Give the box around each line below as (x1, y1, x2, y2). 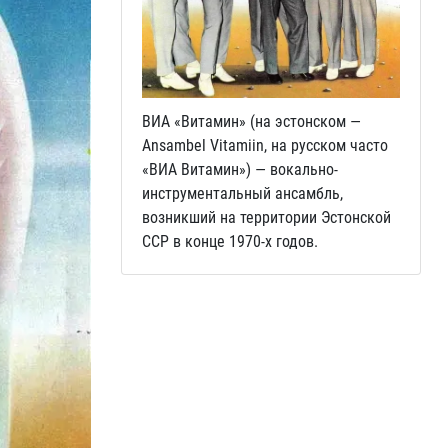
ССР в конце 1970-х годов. (142, 231, 318, 251)
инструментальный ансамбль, (142, 183, 343, 203)
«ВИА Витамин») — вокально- (142, 159, 338, 179)
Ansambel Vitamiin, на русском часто (142, 135, 388, 155)
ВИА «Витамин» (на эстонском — (142, 111, 361, 131)
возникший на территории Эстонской (142, 207, 391, 227)
